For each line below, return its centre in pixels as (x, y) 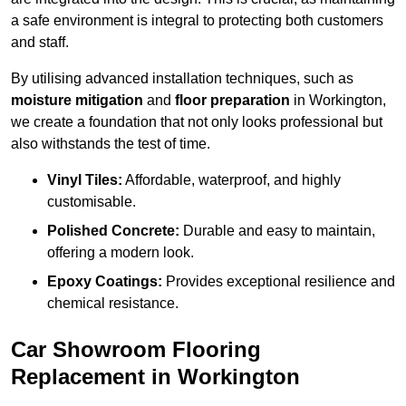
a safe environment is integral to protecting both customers (197, 21)
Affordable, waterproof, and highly (232, 180)
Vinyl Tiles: (85, 180)
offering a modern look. (121, 253)
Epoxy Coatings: (105, 282)
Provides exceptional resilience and (279, 282)
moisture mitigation (77, 101)
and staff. (40, 43)
